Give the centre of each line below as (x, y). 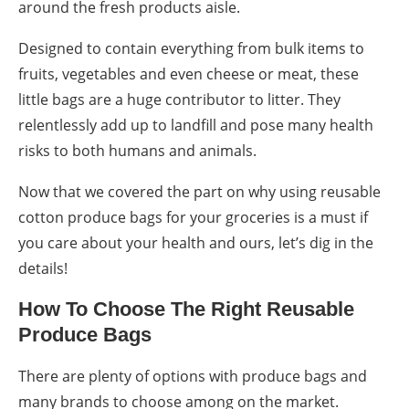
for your (194, 218)
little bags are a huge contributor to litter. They (179, 100)
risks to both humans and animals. (137, 151)
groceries (258, 218)
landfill (194, 126)
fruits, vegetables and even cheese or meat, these (189, 74)
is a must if (329, 218)
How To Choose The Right (142, 309)
